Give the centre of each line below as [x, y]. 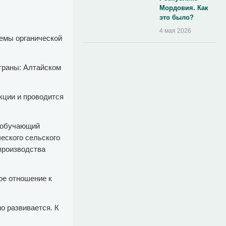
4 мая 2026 [176, 31]
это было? [177, 17]
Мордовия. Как [184, 8]
